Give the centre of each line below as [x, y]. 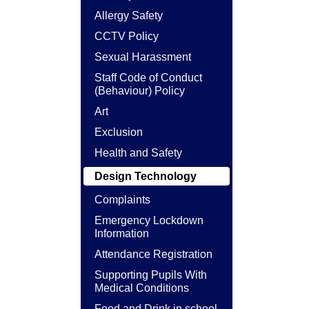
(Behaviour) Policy [140, 91]
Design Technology [146, 176]
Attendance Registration [153, 254]
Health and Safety [138, 153]
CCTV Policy [127, 36]
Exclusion [119, 132]
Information [122, 233]
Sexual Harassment [143, 57]
